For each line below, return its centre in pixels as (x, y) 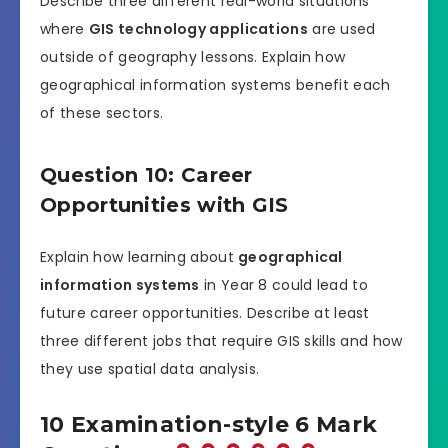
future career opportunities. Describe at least (205, 312)
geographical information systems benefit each (215, 84)
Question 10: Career (146, 175)
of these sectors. (102, 112)
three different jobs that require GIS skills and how (221, 340)
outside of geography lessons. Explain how (193, 56)
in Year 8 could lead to (283, 284)
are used (341, 28)
